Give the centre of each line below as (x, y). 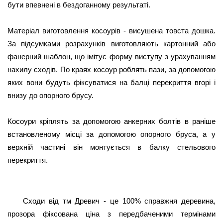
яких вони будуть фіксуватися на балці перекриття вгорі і (111, 82)
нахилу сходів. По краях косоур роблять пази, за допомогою (111, 69)
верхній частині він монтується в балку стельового (111, 147)
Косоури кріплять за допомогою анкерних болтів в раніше (111, 121)
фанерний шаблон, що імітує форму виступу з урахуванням (111, 56)
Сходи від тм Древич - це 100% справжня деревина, (119, 201)
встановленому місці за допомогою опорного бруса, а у (111, 134)
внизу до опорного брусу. (51, 95)
